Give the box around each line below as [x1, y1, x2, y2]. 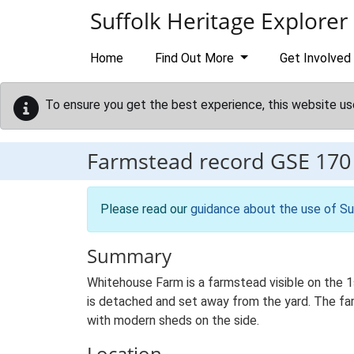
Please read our [100, 201, 190, 217]
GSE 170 [270, 146, 351, 175]
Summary [87, 243, 171, 269]
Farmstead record [87, 146, 270, 175]
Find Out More [155, 51, 237, 66]
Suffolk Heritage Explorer [90, 6, 348, 36]
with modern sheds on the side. [87, 313, 259, 328]
